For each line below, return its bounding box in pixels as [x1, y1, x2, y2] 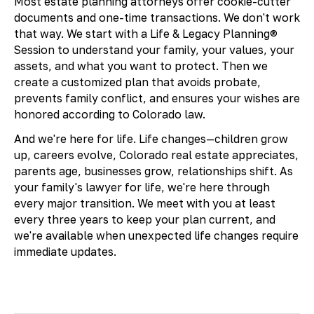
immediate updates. [13, 245, 116, 259]
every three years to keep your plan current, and [13, 213, 275, 226]
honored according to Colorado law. [13, 107, 205, 121]
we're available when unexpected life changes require [13, 229, 299, 243]
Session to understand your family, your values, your [13, 43, 294, 56]
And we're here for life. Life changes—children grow [13, 132, 288, 146]
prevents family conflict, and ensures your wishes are [13, 91, 300, 104]
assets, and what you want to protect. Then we [13, 59, 268, 72]
